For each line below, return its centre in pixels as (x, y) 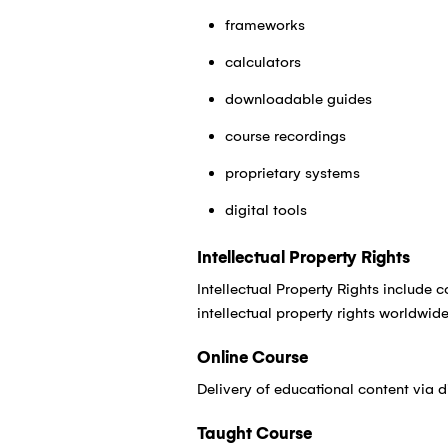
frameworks (264, 25)
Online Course (252, 358)
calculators (262, 62)
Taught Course (254, 434)
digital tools (265, 210)
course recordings (285, 136)
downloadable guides (298, 99)
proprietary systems (292, 173)
